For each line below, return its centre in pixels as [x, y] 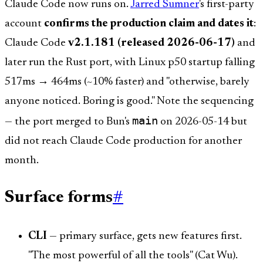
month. [22, 160]
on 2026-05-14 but [203, 122]
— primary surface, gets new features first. [144, 236]
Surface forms [59, 198]
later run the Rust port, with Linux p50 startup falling [130, 62]
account [24, 23]
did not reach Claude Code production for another [123, 141]
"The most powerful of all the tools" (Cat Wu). [133, 255]
